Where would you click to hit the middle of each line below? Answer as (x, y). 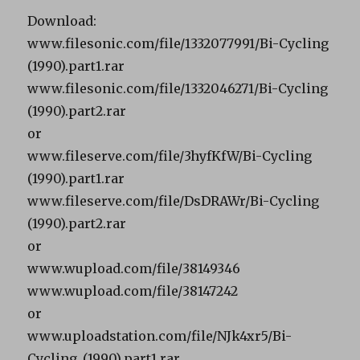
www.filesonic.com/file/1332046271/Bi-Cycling (178, 88)
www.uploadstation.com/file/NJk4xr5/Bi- (160, 335)
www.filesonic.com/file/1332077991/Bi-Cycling (178, 43)
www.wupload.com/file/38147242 (133, 290)
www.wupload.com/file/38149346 (134, 268)
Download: (62, 20)
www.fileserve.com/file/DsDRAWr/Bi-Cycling (174, 200)
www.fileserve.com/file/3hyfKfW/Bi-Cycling (170, 155)
